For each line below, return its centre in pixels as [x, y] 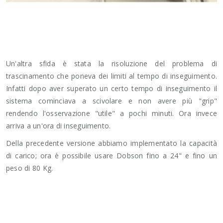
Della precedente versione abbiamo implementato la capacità [111, 143]
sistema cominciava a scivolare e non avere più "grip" [111, 101]
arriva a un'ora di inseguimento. [58, 125]
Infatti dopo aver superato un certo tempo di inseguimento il [111, 88]
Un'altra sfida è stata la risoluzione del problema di [111, 63]
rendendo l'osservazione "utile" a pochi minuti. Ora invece [111, 113]
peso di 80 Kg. [30, 168]
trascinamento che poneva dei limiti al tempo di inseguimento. [111, 76]
